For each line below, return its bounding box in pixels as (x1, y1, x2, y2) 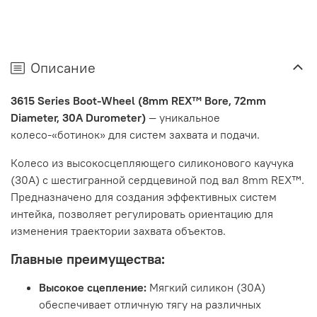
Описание (30, 59, 96, 77)
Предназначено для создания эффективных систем (11, 190, 277, 204)
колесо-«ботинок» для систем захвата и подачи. (11, 127, 260, 142)
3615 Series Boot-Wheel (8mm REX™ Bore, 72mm (11, 93, 266, 108)
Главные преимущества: (11, 250, 165, 268)
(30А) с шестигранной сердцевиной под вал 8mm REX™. (11, 173, 304, 188)
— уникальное (146, 110, 220, 125)
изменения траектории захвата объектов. (11, 224, 226, 238)
